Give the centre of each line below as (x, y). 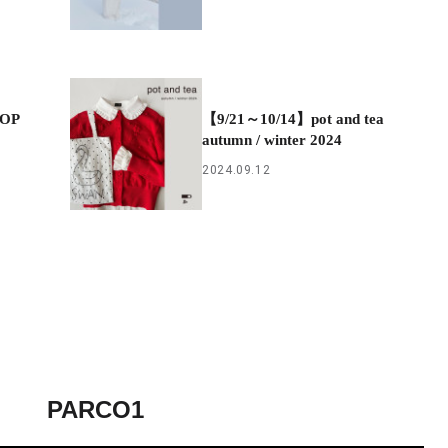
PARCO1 (95, 409)
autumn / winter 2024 (272, 140)
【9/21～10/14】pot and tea (293, 119)
